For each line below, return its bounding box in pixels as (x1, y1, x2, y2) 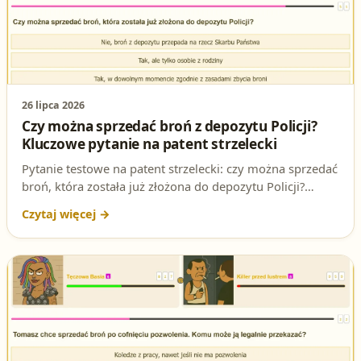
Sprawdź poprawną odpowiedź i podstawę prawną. (22, 195, 305, 212)
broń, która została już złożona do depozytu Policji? (22, 177, 305, 194)
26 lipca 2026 (22, 98, 85, 112)
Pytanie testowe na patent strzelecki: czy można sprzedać (22, 160, 338, 176)
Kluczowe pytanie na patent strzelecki (22, 134, 277, 153)
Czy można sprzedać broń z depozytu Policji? (22, 116, 317, 135)
